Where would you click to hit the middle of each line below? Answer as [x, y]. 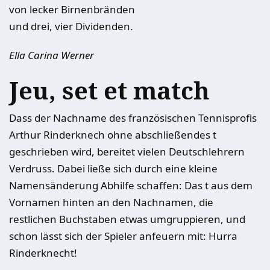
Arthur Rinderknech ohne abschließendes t [113, 135]
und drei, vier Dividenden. [71, 26]
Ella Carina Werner [52, 55]
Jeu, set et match [109, 90]
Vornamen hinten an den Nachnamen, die [111, 202]
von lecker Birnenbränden [72, 9]
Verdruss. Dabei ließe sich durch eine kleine [113, 168]
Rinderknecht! [43, 253]
